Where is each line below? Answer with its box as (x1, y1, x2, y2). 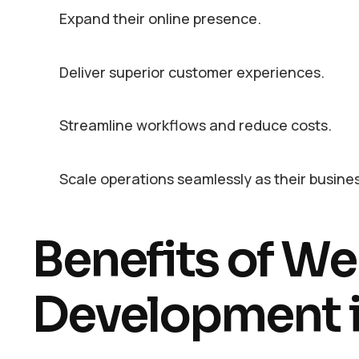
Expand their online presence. (58, 8, 264, 28)
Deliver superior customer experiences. (58, 62, 328, 82)
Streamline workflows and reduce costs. (58, 115, 335, 135)
